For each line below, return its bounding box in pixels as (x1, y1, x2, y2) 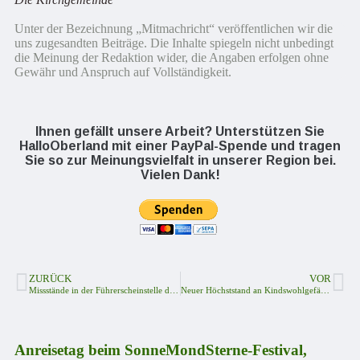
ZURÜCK (29, 272, 72, 284)
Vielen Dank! (140, 168, 220, 182)
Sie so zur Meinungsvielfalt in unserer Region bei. (24, 153, 336, 167)
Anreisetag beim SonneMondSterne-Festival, (14, 341, 307, 358)
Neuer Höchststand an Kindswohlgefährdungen (320, 284, 329, 295)
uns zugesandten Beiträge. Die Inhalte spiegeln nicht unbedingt (14, 36, 333, 50)
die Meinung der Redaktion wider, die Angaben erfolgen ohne (14, 51, 329, 64)
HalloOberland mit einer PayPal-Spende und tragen (19, 139, 341, 153)
